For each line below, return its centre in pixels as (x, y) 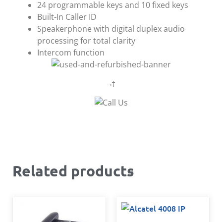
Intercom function (71, 53)
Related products (73, 170)
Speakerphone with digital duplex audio (111, 29)
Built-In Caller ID (67, 17)
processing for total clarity (86, 41)
